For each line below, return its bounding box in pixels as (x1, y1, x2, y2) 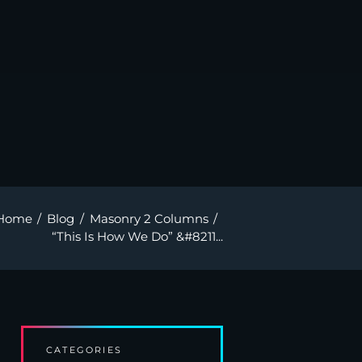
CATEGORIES (46, 344, 122, 356)
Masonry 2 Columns (89, 211, 208, 227)
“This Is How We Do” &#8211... (52, 229, 223, 245)
